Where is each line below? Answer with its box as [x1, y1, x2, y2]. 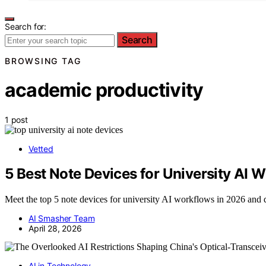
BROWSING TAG [5, 55, 81, 66]
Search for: [5, 21, 47, 31]
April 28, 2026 [28, 223, 82, 234]
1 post [5, 114, 28, 125]
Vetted [28, 143, 53, 154]
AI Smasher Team [28, 213, 95, 224]
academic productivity [5, 78, 204, 102]
